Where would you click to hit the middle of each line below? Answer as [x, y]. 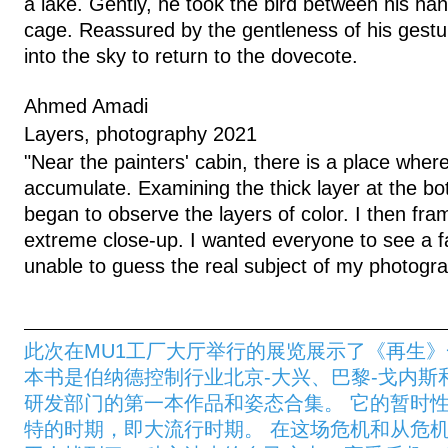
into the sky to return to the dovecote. [197, 56]
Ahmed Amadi [86, 106]
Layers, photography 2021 [140, 134]
